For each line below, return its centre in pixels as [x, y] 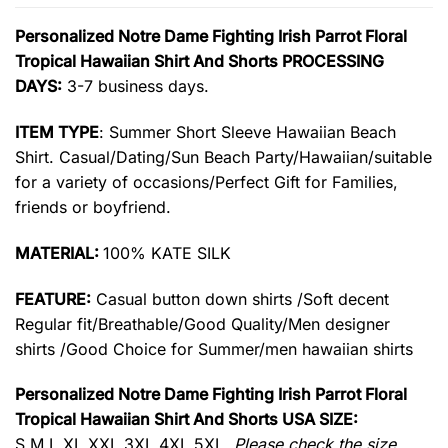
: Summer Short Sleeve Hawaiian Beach [247, 132]
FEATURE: [53, 298]
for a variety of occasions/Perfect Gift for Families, [206, 182]
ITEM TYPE [57, 132]
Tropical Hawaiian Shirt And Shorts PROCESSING [199, 61]
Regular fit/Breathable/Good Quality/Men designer [202, 323]
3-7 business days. [135, 86]
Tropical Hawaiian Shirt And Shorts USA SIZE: [186, 419]
